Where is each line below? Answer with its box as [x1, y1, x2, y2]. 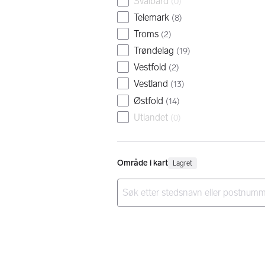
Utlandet [134, 111, 168, 123]
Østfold [134, 95, 163, 106]
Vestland [134, 78, 168, 90]
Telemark [134, 11, 169, 23]
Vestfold [134, 62, 166, 73]
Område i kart [117, 157, 168, 168]
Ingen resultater [117, 206, 179, 218]
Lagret [173, 159, 192, 167]
